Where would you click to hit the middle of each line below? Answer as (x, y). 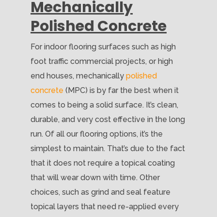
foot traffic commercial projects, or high (102, 61)
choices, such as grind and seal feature (101, 192)
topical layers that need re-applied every (105, 206)
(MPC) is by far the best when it (121, 90)
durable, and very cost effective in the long (108, 119)
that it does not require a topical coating (103, 163)
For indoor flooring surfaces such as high (103, 46)
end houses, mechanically (78, 76)
